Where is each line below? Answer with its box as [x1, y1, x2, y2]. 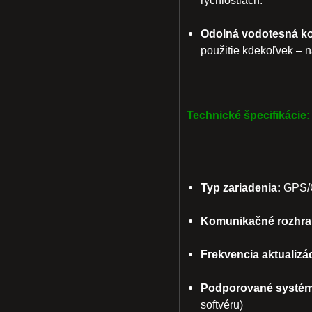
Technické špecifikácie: [187, 109, 310, 121]
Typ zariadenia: [201, 181, 281, 194]
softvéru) [201, 298, 243, 311]
